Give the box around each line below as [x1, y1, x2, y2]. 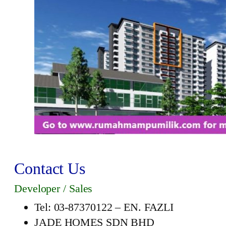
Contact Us [14, 159, 85, 178]
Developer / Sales [14, 182, 93, 195]
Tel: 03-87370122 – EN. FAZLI [34, 201, 174, 213]
